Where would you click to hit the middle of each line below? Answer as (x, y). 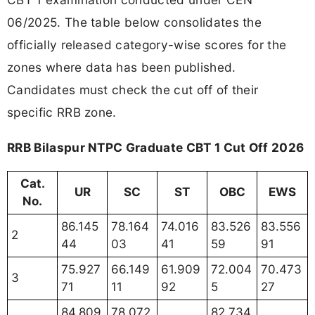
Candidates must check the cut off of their (133, 90)
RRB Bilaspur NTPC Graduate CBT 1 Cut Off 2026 (156, 147)
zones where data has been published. (122, 67)
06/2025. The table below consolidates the (135, 22)
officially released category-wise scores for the (147, 45)
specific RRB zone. (62, 112)
